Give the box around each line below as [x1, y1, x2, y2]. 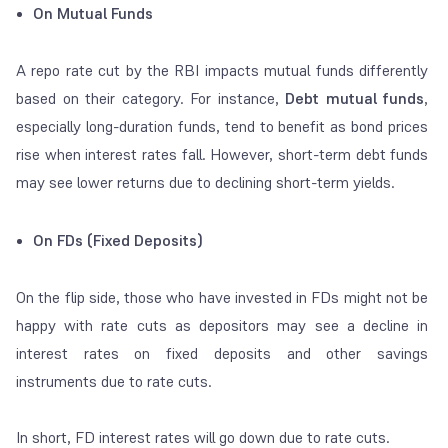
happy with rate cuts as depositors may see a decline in [16, 314, 429, 336]
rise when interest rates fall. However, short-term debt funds [16, 143, 429, 165]
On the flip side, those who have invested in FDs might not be [16, 286, 429, 308]
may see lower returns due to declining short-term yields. [16, 171, 395, 193]
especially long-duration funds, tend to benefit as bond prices [16, 115, 429, 137]
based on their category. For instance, [16, 87, 286, 109]
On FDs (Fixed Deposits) [33, 229, 207, 251]
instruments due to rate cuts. [16, 370, 212, 392]
